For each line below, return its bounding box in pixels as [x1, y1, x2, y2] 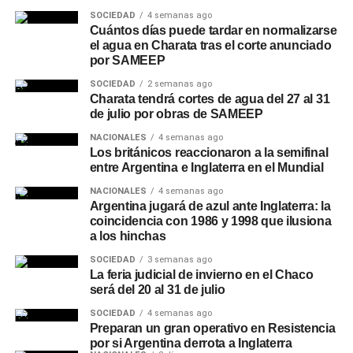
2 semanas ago [147, 79, 212, 89]
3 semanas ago [147, 255, 212, 265]
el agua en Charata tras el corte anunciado [89, 39, 332, 52]
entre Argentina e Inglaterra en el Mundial [89, 161, 324, 174]
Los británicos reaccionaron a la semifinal [89, 146, 329, 159]
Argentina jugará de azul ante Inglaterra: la [89, 199, 331, 213]
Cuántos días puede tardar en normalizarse [89, 24, 337, 37]
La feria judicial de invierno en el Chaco [89, 268, 314, 281]
